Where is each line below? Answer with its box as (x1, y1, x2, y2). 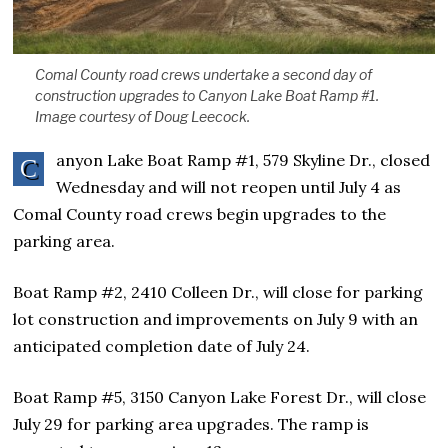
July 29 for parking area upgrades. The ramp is (13, 414, 370, 435)
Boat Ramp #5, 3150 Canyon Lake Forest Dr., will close (13, 387, 427, 408)
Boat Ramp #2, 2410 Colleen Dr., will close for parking (13, 282, 424, 303)
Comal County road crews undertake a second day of (34, 66, 372, 84)
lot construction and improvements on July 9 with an (13, 309, 419, 330)
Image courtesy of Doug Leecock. (34, 108, 250, 126)
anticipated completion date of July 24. (13, 336, 311, 357)
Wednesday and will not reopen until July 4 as (56, 177, 402, 198)
